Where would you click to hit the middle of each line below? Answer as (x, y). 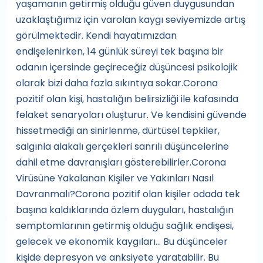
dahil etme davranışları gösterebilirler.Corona (121, 162)
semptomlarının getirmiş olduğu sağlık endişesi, (125, 226)
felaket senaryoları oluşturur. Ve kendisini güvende (131, 115)
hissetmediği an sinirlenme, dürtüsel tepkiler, (118, 131)
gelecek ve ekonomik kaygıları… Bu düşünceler (122, 242)
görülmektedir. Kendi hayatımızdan (96, 36)
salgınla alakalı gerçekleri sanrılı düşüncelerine (122, 146)
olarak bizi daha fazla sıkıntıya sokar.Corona (117, 83)
